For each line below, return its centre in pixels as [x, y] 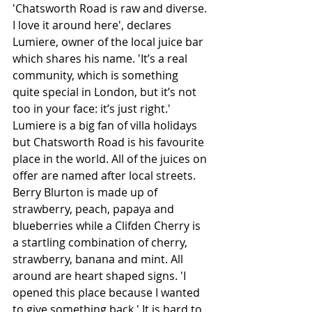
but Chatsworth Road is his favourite [110, 142]
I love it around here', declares [93, 25]
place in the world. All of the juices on [111, 159]
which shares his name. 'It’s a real [101, 59]
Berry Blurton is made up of [86, 193]
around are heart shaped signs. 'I [101, 276]
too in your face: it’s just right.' [93, 109]
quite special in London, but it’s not [106, 92]
